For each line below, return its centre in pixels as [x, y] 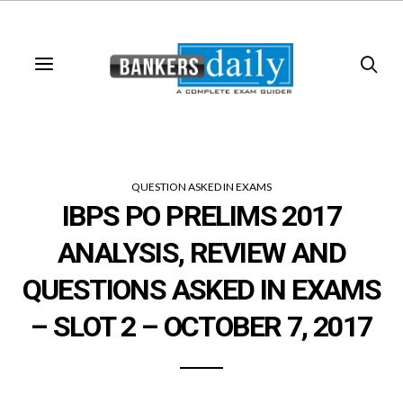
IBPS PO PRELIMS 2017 [201, 216]
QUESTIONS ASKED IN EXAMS [201, 290]
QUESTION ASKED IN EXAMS [201, 187]
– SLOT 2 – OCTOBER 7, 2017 [201, 327]
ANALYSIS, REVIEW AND [201, 253]
